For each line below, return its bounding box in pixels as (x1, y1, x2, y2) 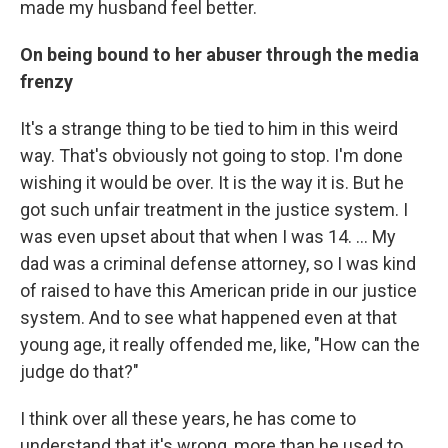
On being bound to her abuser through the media (20, 44, 419, 66)
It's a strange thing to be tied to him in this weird (20, 118, 398, 140)
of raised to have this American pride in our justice (20, 280, 417, 302)
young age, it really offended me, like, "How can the (20, 334, 420, 356)
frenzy (20, 71, 73, 93)
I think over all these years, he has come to (20, 408, 356, 430)
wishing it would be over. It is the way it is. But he (20, 172, 404, 194)
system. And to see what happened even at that (20, 307, 397, 329)
